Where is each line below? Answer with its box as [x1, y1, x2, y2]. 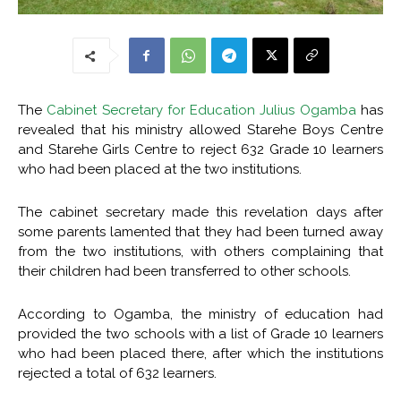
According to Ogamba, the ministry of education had [18, 306, 383, 322]
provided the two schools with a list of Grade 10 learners [18, 326, 383, 342]
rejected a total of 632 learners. [18, 365, 217, 381]
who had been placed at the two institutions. [18, 161, 302, 177]
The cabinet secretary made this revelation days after [18, 204, 383, 220]
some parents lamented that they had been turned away [18, 224, 383, 240]
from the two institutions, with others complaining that [18, 243, 383, 260]
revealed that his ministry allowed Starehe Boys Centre [18, 122, 383, 138]
